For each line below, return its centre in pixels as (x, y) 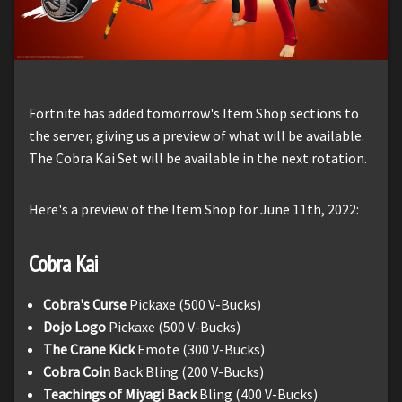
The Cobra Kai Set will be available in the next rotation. (198, 157)
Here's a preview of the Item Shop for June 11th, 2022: (194, 209)
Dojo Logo (76, 326)
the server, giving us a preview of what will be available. (197, 135)
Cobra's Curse (86, 304)
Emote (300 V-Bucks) (201, 349)
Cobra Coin (77, 371)
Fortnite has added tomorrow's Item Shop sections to (194, 113)
